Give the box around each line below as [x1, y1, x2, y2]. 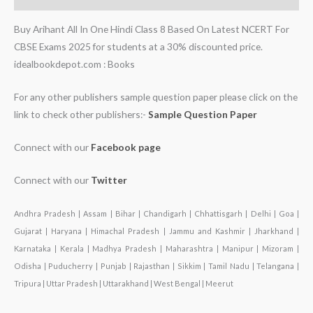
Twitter [91, 173, 127, 186]
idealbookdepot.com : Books [14, 58, 135, 71]
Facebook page [91, 140, 161, 153]
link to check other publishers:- [14, 108, 148, 120]
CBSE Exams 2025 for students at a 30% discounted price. [14, 41, 263, 53]
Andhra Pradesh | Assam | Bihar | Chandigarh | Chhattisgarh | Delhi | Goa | [14, 208, 299, 218]
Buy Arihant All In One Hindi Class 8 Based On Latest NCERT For [14, 23, 289, 36]
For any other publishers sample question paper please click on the [14, 90, 298, 103]
